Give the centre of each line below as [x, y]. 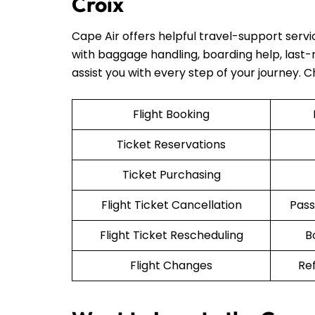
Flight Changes [171, 265]
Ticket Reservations [171, 144]
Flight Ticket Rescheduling [171, 235]
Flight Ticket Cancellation [171, 205]
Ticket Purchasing [171, 174]
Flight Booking [171, 114]
